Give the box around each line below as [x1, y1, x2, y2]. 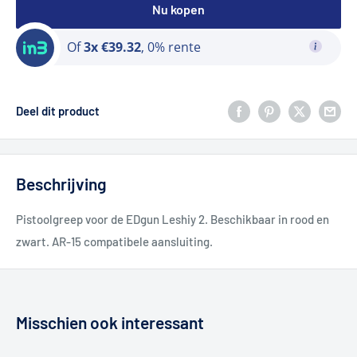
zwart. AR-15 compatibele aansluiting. [16, 233, 213, 249]
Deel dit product [16, 104, 100, 119]
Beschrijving [16, 174, 107, 194]
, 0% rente [141, 38, 201, 57]
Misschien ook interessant [16, 312, 204, 332]
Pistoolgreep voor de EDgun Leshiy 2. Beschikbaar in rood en [16, 211, 329, 226]
